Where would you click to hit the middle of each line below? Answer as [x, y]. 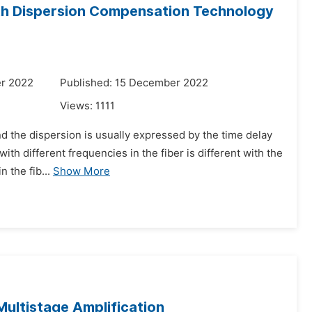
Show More [81, 171]
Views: [78, 106]
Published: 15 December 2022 [134, 83]
